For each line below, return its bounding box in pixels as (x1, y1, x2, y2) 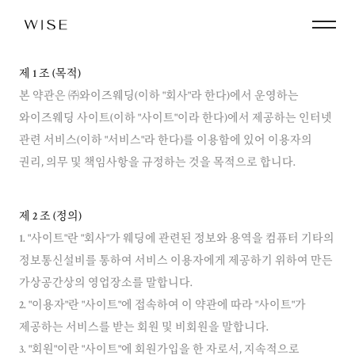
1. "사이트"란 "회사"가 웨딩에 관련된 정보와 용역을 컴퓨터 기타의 (19, 234, 334, 245)
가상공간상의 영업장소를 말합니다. (19, 278, 193, 289)
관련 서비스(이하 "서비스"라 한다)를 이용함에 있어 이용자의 (19, 136, 312, 147)
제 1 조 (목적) (19, 69, 81, 80)
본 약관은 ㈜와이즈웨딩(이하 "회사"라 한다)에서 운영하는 (19, 91, 299, 102)
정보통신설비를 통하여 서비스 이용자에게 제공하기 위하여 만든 (19, 256, 333, 267)
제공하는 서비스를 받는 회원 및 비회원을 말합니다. (19, 323, 269, 334)
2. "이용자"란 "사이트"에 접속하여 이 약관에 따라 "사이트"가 (19, 300, 306, 311)
